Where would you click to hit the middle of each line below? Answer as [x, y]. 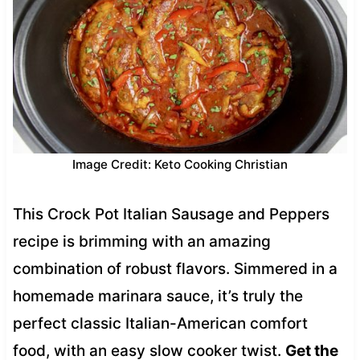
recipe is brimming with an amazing [141, 241]
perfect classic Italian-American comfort [160, 323]
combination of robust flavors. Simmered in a [175, 268]
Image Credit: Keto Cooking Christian [180, 164]
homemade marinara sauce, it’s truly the [157, 296]
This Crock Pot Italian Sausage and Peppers [171, 214]
